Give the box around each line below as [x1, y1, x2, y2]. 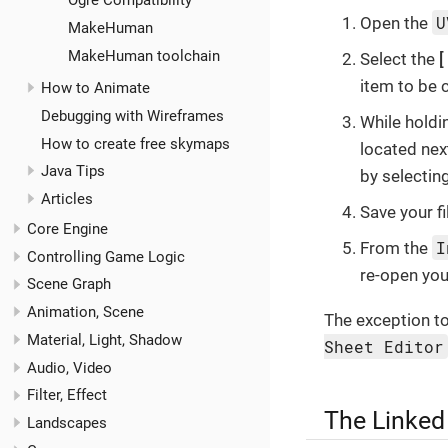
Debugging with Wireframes [40, 106, 224, 125]
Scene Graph [27, 275, 111, 294]
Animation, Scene [27, 303, 144, 322]
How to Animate [40, 79, 150, 98]
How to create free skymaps [40, 134, 230, 153]
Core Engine [27, 219, 108, 238]
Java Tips [40, 162, 105, 181]
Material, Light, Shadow [27, 330, 182, 349]
